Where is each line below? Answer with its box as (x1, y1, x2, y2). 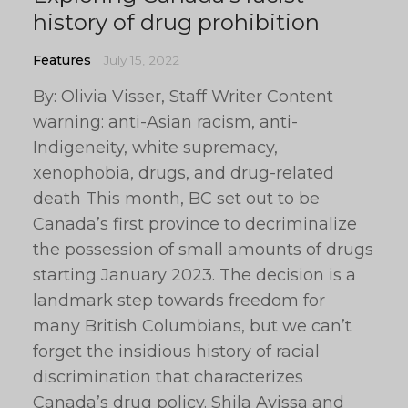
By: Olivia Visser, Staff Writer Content (33, 87, 333, 107)
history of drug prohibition (33, 9, 320, 36)
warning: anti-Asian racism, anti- (33, 112, 298, 132)
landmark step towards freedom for (33, 291, 325, 311)
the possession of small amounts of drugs (33, 240, 373, 260)
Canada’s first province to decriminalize (33, 214, 357, 234)
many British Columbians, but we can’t (33, 316, 352, 336)
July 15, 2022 (104, 53, 179, 67)
